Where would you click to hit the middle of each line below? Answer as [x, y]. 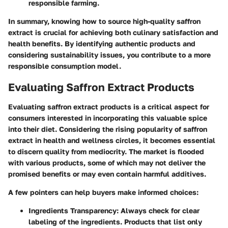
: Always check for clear [158, 210]
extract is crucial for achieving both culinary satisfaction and [113, 33]
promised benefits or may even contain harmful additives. [107, 174]
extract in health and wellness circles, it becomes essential [112, 140]
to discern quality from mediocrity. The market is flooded [106, 151]
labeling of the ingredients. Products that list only [115, 221]
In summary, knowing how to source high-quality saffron [104, 21]
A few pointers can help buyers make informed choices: [103, 192]
